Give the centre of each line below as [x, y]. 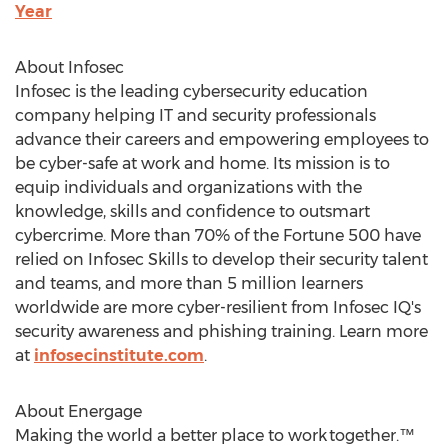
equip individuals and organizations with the [188, 187]
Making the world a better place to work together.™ [215, 435]
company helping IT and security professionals [195, 115]
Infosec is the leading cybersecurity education [191, 91]
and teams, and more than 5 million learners [189, 283]
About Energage [78, 411]
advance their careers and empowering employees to [222, 139]
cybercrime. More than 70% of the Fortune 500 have [218, 235]
